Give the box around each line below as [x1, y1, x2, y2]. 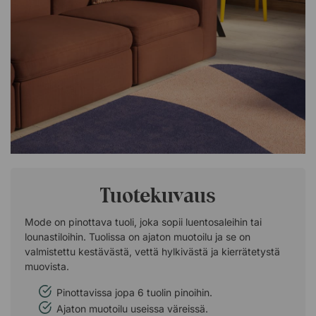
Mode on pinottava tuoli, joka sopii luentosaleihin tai [25, 216, 262, 228]
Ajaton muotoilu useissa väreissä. [56, 303, 208, 315]
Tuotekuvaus [100, 182, 216, 208]
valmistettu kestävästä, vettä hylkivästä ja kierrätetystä [25, 245, 280, 257]
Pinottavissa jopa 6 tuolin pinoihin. [56, 286, 212, 298]
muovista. [25, 260, 69, 272]
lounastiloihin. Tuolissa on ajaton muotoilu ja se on [25, 231, 250, 243]
